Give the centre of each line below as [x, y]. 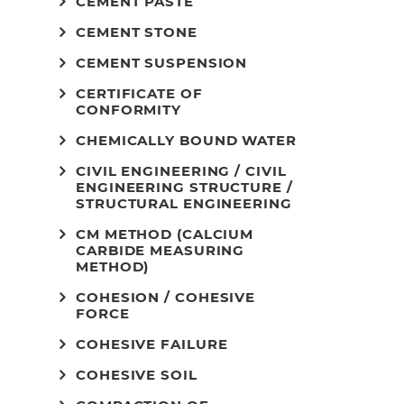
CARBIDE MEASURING [161, 250]
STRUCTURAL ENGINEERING [184, 203]
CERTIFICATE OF [139, 93]
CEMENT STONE [137, 32]
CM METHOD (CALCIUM [165, 234]
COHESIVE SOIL [137, 375]
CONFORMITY [129, 110]
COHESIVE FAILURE [152, 344]
